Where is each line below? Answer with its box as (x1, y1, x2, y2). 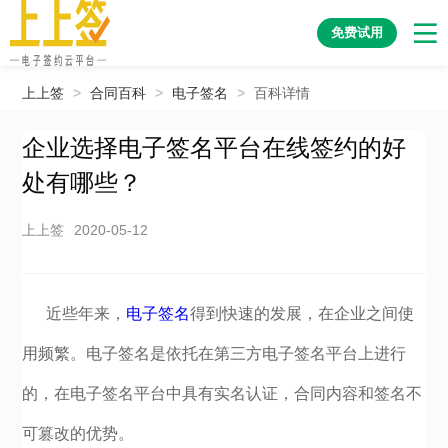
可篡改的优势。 (22, 425, 135, 442)
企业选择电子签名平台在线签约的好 (22, 134, 407, 161)
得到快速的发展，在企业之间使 (190, 305, 415, 322)
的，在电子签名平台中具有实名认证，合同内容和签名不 (22, 385, 423, 402)
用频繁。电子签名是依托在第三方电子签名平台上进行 (22, 345, 407, 362)
